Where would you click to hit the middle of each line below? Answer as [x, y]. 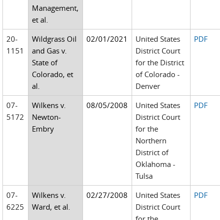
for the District [160, 62]
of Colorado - [158, 74]
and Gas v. [50, 51]
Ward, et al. [51, 207]
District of [152, 152]
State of [45, 62]
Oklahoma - [156, 164]
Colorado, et [53, 74]
